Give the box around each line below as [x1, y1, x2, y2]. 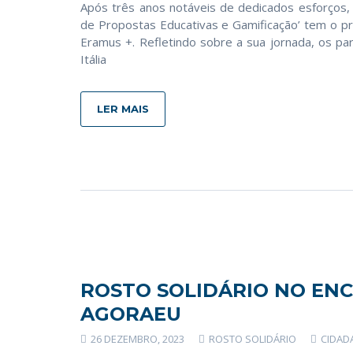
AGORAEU [80, 303, 181, 325]
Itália [80, 51, 106, 67]
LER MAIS [97, 102, 149, 115]
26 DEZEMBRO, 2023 [88, 332, 184, 346]
